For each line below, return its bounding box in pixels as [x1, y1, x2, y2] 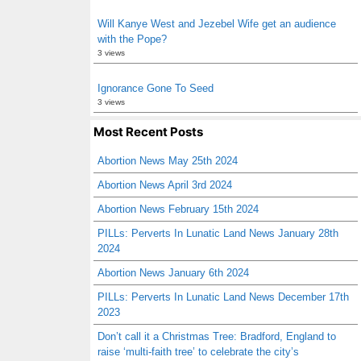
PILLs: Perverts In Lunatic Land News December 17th [98, 291, 349, 303]
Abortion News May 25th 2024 [98, 155, 238, 167]
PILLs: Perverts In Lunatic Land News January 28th [98, 227, 338, 239]
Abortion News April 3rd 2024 [98, 179, 232, 191]
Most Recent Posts [93, 124, 203, 139]
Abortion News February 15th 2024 [98, 203, 259, 215]
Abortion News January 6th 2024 [98, 267, 249, 279]
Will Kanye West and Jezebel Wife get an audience [98, 18, 336, 30]
